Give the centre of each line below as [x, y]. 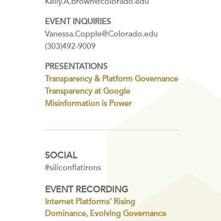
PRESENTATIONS [76, 67]
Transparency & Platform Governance [111, 79]
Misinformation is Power [88, 104]
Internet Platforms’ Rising [90, 202]
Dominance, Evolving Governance [106, 214]
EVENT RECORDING [87, 190]
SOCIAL [61, 156]
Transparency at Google [88, 91]
